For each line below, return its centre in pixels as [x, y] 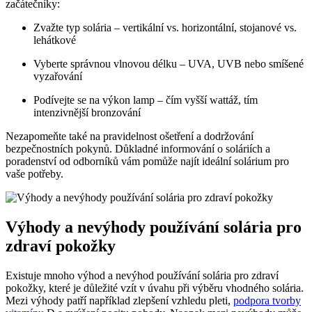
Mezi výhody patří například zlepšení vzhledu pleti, [119, 300]
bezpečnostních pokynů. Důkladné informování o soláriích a [138, 148]
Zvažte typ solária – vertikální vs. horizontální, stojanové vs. [165, 27]
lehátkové [55, 40]
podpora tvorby [267, 300]
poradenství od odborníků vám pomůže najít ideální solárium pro [147, 161]
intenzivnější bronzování [87, 112]
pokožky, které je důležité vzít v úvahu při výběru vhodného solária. [155, 288]
